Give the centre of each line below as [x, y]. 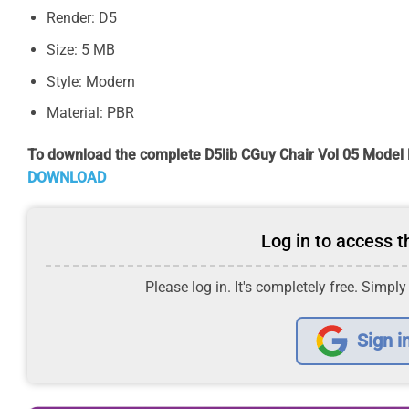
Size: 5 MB [80, 49]
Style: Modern [90, 81]
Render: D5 [81, 18]
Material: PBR [90, 113]
